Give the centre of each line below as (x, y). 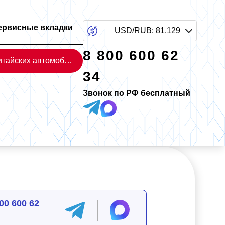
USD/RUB (133, 30)
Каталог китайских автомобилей (69, 61)
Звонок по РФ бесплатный (137, 93)
